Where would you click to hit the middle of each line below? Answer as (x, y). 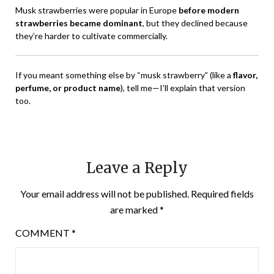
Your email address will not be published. (105, 194)
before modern (209, 10)
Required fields (222, 194)
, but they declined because (195, 23)
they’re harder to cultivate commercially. (91, 36)
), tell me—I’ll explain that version (183, 88)
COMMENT (43, 233)
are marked (135, 210)
